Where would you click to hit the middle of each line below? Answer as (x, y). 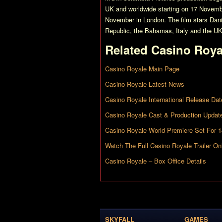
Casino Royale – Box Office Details (156, 161)
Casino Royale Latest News (145, 84)
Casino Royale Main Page (142, 69)
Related (128, 50)
